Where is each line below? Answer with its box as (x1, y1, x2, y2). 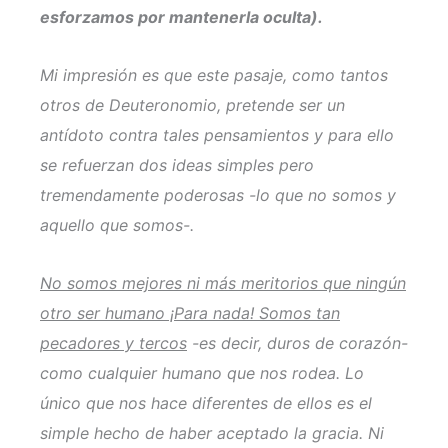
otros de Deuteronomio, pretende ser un (40, 95, 345, 115)
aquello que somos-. (40, 215, 194, 235)
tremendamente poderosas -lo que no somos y (40, 185, 396, 205)
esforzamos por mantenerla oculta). (40, 7, 323, 27)
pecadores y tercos (40, 333, 187, 353)
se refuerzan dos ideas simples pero (40, 155, 314, 175)
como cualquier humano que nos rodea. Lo (40, 363, 364, 383)
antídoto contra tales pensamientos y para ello (40, 125, 394, 145)
